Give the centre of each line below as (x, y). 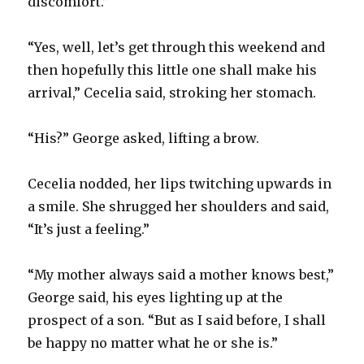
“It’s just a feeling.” (89, 229)
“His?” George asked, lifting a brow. (144, 138)
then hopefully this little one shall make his (173, 69)
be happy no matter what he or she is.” (153, 342)
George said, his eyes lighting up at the (156, 297)
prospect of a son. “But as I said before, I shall (177, 320)
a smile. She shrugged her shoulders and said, (179, 206)
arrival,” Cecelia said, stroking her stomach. (172, 92)
